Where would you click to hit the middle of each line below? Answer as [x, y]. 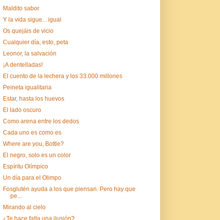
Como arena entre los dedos [41, 121]
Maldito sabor [21, 8]
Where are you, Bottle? [33, 144]
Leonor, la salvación [29, 53]
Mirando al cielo [24, 207]
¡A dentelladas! [23, 65]
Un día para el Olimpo [32, 178]
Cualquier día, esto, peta [35, 42]
